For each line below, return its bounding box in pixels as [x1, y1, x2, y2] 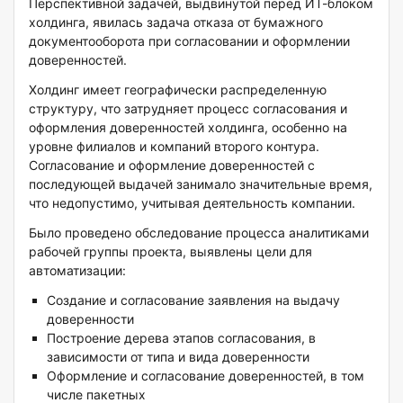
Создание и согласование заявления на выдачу [47, 292, 340, 309]
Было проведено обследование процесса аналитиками [29, 225, 369, 241]
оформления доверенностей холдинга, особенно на [29, 120, 347, 136]
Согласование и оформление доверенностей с [29, 157, 315, 174]
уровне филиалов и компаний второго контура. [29, 139, 319, 155]
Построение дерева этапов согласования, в [47, 330, 316, 346]
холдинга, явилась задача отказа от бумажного [29, 14, 323, 31]
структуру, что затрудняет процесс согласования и [29, 101, 347, 117]
